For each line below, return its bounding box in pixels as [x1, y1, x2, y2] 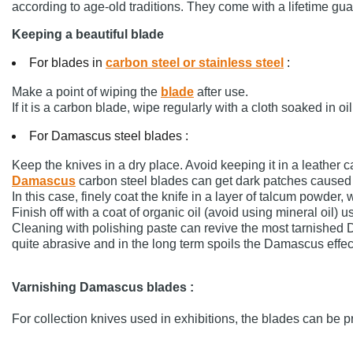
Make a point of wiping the [11, 85, 161, 99]
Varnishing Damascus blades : [11, 281, 194, 295]
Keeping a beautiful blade [11, 28, 164, 42]
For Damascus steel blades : [28, 129, 188, 143]
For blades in [28, 56, 106, 70]
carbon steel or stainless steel [105, 56, 284, 70]
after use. [193, 85, 248, 99]
